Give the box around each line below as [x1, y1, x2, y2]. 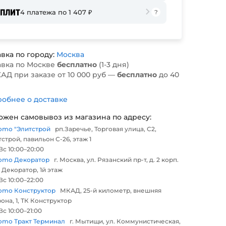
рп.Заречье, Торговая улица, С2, [55, 125, 156, 133]
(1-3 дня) [97, 60, 129, 69]
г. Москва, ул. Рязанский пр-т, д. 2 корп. [54, 156, 179, 164]
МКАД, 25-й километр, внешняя [60, 187, 161, 195]
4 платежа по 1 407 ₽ [20, 8, 92, 16]
